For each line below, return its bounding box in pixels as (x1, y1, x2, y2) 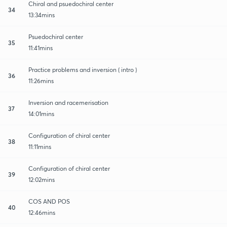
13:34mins (28, 11, 55, 19)
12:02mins (28, 175, 55, 183)
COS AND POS (28, 197, 70, 205)
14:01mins (28, 109, 54, 118)
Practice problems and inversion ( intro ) (28, 65, 137, 73)
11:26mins (28, 77, 54, 85)
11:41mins (28, 44, 53, 52)
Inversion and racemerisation (28, 98, 108, 106)
